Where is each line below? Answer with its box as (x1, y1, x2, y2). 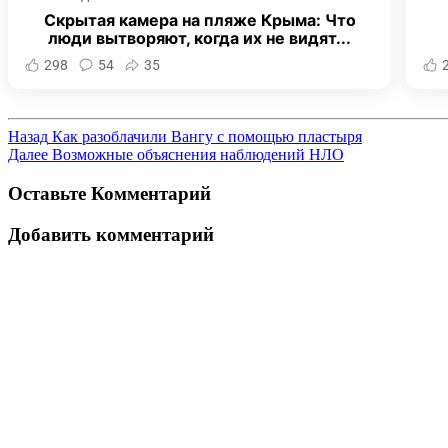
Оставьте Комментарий (8, 183, 211, 205)
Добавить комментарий (8, 223, 214, 245)
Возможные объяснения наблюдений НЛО (52, 146, 344, 164)
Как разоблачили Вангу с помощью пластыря (52, 128, 362, 146)
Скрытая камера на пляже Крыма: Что (43, 10, 356, 31)
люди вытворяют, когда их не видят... (48, 28, 352, 49)
